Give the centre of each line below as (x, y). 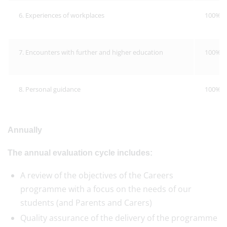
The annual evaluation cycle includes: (80, 153)
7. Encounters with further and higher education (91, 52)
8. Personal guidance (50, 89)
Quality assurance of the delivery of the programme (119, 218)
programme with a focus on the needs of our (106, 189)
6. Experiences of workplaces (62, 15)
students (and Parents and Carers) (86, 203)
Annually (26, 130)
